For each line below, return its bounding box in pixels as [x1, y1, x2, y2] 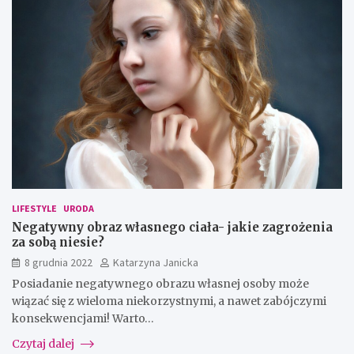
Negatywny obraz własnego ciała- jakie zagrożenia [12, 219, 333, 235]
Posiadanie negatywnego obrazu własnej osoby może [12, 276, 309, 291]
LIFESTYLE [12, 201, 57, 214]
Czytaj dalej [12, 336, 77, 351]
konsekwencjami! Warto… [12, 311, 154, 326]
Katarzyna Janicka [113, 254, 198, 269]
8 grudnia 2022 [24, 254, 92, 269]
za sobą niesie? [12, 234, 104, 250]
